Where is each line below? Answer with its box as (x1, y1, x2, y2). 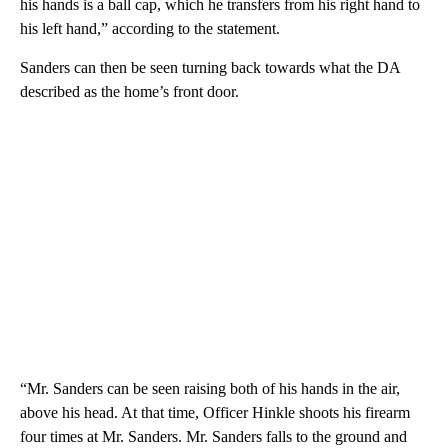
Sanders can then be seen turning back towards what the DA (20, 59, 400, 77)
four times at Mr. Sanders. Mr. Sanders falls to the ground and (20, 428, 407, 446)
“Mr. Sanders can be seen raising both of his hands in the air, (20, 380, 400, 398)
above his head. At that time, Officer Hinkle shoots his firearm (20, 404, 410, 422)
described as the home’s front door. (20, 83, 239, 101)
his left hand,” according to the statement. (20, 20, 280, 38)
